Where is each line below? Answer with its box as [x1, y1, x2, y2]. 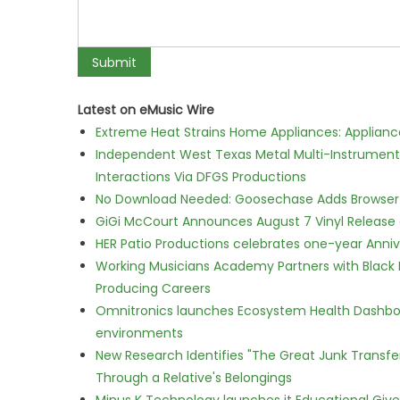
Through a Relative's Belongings [96, 369, 292, 387]
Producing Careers [96, 279, 211, 297]
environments [96, 324, 183, 342]
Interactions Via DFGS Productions [96, 168, 306, 186]
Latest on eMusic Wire [78, 101, 214, 119]
